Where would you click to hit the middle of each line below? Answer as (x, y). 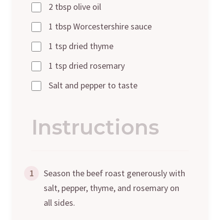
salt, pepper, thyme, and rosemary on (111, 188)
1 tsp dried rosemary (87, 65)
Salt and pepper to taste (93, 85)
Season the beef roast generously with (114, 173)
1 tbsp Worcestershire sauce (100, 26)
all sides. (59, 202)
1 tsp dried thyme (81, 46)
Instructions (95, 127)
